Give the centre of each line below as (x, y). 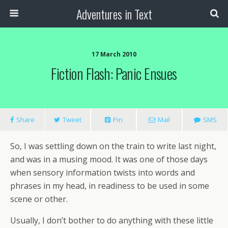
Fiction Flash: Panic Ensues (114, 73)
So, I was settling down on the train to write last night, (113, 146)
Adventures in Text (114, 14)
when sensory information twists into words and (103, 173)
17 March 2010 (114, 54)
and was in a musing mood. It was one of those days (109, 159)
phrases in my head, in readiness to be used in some (110, 186)
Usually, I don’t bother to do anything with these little (112, 220)
